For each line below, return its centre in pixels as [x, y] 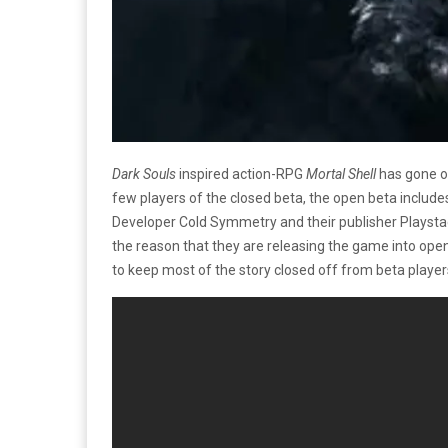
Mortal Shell [341, 173]
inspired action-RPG [241, 173]
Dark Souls [144, 173]
